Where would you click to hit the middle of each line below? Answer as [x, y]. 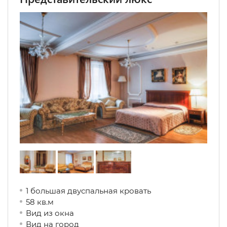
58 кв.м [40, 202]
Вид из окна [60, 213]
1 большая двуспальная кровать [88, 191]
